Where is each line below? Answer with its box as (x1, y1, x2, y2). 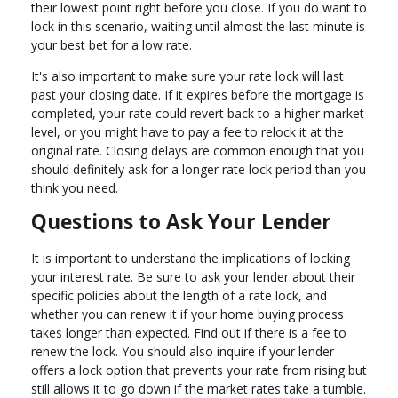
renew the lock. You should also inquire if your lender (31, 343, 334, 361)
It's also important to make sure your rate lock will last (31, 68, 344, 85)
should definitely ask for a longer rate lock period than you (31, 161, 366, 179)
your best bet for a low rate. (31, 36, 192, 54)
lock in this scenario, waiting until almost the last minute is (31, 18, 365, 36)
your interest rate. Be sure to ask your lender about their (31, 268, 355, 286)
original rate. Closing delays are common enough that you (31, 142, 364, 160)
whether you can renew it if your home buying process (31, 306, 344, 323)
